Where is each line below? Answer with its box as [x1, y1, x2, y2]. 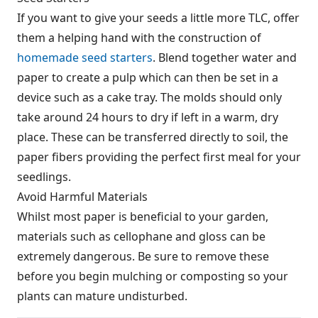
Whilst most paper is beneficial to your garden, [17, 209, 268, 225]
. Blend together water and [153, 50, 297, 66]
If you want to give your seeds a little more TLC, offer [17, 10, 300, 26]
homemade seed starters [17, 50, 153, 66]
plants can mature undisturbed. [17, 288, 187, 305]
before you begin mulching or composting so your [17, 268, 288, 285]
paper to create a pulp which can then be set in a [17, 70, 278, 86]
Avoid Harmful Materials [17, 189, 148, 205]
